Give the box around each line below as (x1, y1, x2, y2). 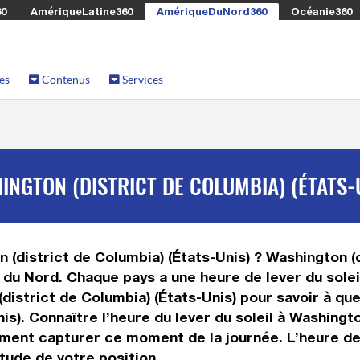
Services (120, 72, 163, 86)
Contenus (39, 72, 90, 86)
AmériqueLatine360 (31, 5, 133, 18)
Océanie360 (291, 5, 352, 18)
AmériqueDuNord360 (157, 5, 267, 18)
